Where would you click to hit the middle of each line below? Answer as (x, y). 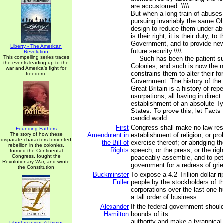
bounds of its (150, 214)
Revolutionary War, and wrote (36, 162)
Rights (120, 150)
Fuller (121, 182)
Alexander (114, 206)
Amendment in (108, 135)
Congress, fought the (36, 156)
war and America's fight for (36, 68)
